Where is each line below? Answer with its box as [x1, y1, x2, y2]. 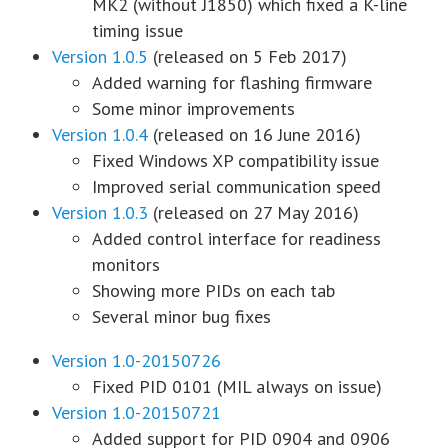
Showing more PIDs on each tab [92, 278, 335, 302]
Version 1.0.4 [52, 122, 148, 146]
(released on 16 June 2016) [148, 122, 361, 146]
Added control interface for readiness [92, 226, 381, 250]
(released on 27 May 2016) [148, 200, 359, 224]
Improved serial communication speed [92, 174, 381, 198]
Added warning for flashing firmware [92, 70, 372, 94]
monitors [92, 252, 160, 276]
